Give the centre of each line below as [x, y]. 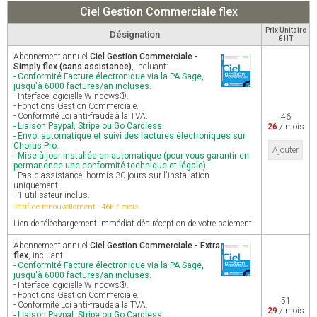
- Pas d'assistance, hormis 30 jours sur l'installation [111, 175]
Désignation [134, 34]
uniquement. [37, 185]
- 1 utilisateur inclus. [52, 195]
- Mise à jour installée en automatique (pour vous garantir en [131, 156]
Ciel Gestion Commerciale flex [158, 12]
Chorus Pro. [36, 146]
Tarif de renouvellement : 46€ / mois [76, 207]
